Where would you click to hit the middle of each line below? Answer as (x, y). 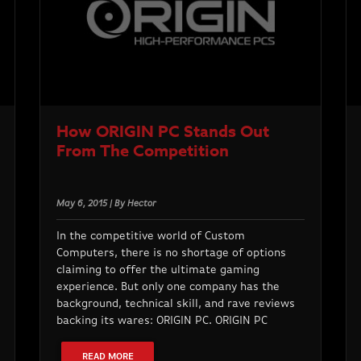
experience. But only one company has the (168, 286)
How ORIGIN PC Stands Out (162, 131)
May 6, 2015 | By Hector (106, 203)
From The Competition (142, 150)
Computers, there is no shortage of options (171, 253)
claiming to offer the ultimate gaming (158, 270)
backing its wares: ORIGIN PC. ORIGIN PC (162, 320)
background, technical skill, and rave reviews (175, 303)
